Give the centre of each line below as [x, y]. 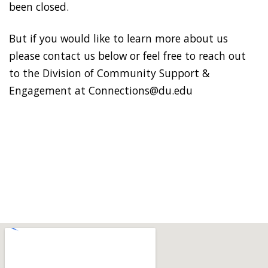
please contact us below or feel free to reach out [127, 55]
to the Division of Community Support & [109, 73]
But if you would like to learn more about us [118, 38]
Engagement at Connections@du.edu [101, 90]
